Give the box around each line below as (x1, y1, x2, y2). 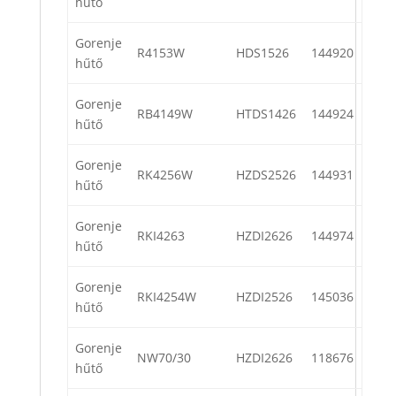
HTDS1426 (236, 105, 296, 123)
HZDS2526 (236, 166, 296, 184)
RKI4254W (137, 288, 196, 306)
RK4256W (137, 166, 193, 184)
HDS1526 (236, 44, 289, 62)
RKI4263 (137, 227, 185, 245)
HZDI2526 (236, 288, 293, 306)
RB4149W (137, 105, 193, 123)
